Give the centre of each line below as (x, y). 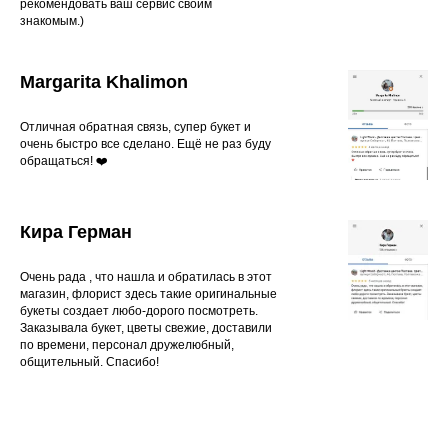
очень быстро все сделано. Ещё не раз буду (145, 143)
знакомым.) (52, 20)
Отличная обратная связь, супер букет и (135, 126)
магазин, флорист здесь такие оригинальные (148, 293)
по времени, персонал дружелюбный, (127, 344)
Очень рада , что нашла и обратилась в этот (146, 276)
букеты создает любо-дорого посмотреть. (139, 310)
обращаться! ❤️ (64, 160)
